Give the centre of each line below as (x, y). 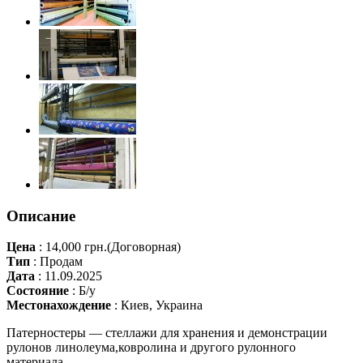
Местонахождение (59, 305)
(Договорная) (144, 247)
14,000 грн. (75, 247)
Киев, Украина (160, 305)
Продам (60, 262)
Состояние (38, 291)
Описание (41, 216)
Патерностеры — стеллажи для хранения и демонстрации (167, 333)
